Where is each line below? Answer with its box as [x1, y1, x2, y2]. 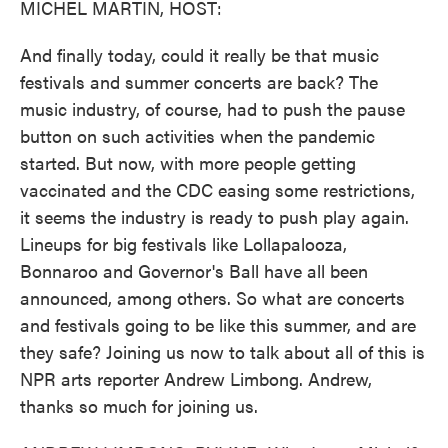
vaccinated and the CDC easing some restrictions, [20, 177, 415, 202]
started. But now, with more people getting [20, 150, 356, 175]
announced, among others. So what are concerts [20, 285, 405, 310]
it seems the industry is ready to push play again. [20, 204, 409, 229]
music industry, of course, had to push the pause [20, 96, 405, 121]
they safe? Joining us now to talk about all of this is [20, 339, 425, 364]
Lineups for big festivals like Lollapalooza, [20, 231, 347, 256]
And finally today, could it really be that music [20, 42, 379, 67]
